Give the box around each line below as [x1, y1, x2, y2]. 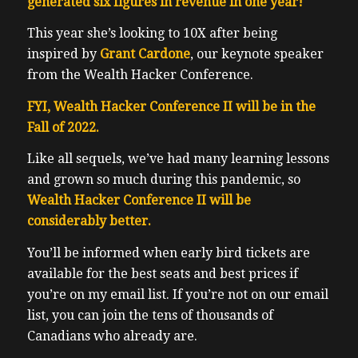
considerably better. [26, 213, 154, 229]
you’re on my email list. [26, 286, 173, 302]
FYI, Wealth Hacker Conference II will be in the [26, 98, 316, 114]
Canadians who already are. [26, 328, 201, 344]
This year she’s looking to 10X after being [26, 26, 277, 42]
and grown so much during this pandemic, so [26, 172, 300, 188]
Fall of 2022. [26, 119, 105, 135]
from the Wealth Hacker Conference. [26, 67, 260, 83]
